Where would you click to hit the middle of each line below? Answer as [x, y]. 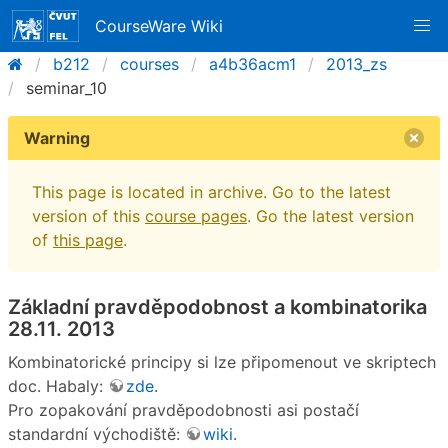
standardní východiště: [96, 433]
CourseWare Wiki [159, 26]
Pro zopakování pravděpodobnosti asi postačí [183, 409]
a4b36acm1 [252, 64]
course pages [196, 216]
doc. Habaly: [58, 385]
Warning [57, 138]
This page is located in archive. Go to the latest [211, 192]
